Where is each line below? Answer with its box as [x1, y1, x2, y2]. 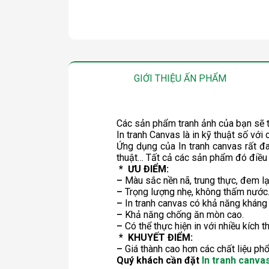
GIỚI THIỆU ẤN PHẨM [133, 72, 226, 84]
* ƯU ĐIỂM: [116, 163, 169, 175]
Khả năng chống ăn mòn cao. [122, 209, 244, 221]
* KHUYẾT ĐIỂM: [116, 232, 193, 244]
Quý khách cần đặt [116, 255, 202, 267]
